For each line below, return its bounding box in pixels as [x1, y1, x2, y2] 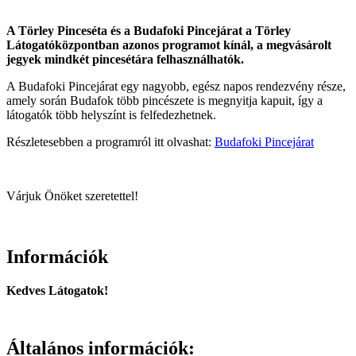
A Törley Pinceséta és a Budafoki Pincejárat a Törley [6, 24, 291, 38]
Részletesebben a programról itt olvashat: [6, 135, 215, 149]
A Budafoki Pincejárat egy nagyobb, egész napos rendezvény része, [6, 79, 346, 94]
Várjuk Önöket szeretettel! [6, 189, 138, 203]
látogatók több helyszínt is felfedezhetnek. [6, 108, 216, 122]
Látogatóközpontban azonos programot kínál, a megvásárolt [6, 38, 331, 52]
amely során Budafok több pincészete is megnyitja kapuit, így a [6, 94, 323, 108]
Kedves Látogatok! [6, 284, 108, 298]
